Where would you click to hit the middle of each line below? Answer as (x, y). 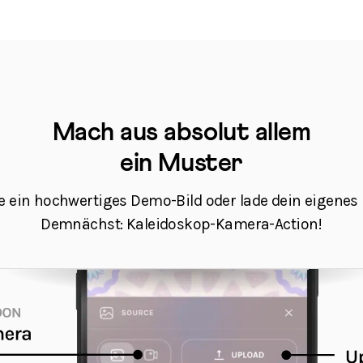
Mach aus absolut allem (181, 132)
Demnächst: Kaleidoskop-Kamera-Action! (181, 224)
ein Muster (181, 163)
